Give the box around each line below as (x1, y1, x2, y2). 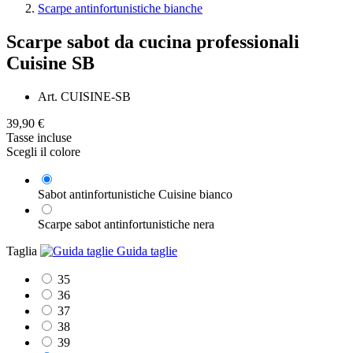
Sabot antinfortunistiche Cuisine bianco (38, 188, 232, 202)
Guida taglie (113, 244, 177, 258)
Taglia (6, 244, 40, 258)
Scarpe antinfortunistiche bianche (38, 2, 203, 16)
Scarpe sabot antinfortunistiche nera (38, 217, 214, 232)
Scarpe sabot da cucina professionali (6, 32, 299, 53)
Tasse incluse (6, 131, 72, 145)
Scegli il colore (6, 145, 80, 159)
